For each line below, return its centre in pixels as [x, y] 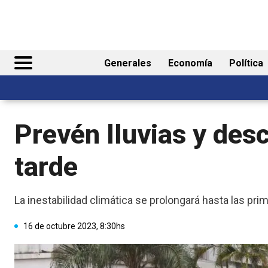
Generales [128, 63]
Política [246, 63]
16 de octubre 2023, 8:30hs [74, 226]
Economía [190, 63]
